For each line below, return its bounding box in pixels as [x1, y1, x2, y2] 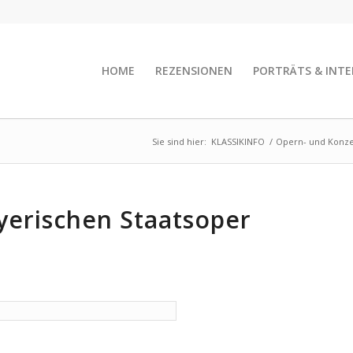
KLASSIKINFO [211, 136, 265, 147]
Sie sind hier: [152, 136, 206, 147]
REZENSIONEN [155, 63, 233, 78]
